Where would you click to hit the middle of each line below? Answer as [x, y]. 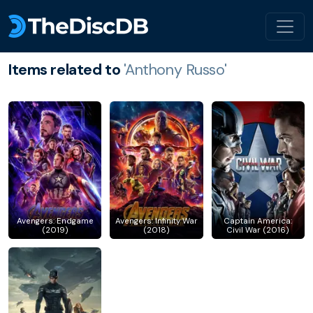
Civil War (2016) [258, 231]
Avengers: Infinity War [156, 221]
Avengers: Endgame [55, 221]
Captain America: [258, 221]
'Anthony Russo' [175, 70]
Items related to [66, 70]
